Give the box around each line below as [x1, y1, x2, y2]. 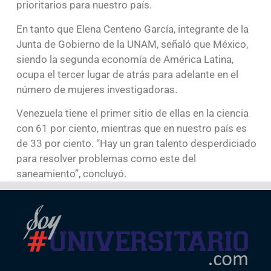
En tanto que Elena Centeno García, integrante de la [16, 22, 249, 35]
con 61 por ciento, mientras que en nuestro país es [16, 122, 247, 134]
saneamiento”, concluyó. [16, 167, 126, 180]
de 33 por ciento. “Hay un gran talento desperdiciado [16, 137, 256, 149]
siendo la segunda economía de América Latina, [16, 53, 233, 65]
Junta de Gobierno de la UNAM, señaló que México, [16, 38, 248, 50]
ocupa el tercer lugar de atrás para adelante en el [16, 68, 238, 80]
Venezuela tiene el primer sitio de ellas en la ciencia [16, 106, 249, 119]
